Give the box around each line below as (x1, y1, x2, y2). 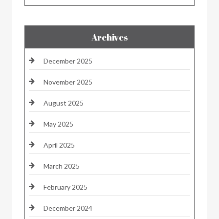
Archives (91, 31, 128, 43)
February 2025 (44, 182, 88, 191)
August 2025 (44, 98, 84, 107)
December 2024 (44, 203, 92, 212)
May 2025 (44, 119, 73, 128)
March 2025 (44, 161, 80, 170)
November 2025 (44, 77, 92, 86)
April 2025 (44, 140, 75, 149)
